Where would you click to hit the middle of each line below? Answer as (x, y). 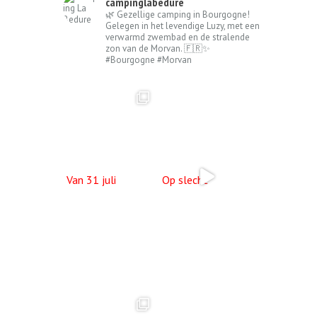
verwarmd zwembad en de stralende (178, 37)
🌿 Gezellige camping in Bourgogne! (178, 14)
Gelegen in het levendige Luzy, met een (183, 25)
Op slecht (185, 179)
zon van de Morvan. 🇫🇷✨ (158, 48)
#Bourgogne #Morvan (149, 59)
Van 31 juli (91, 179)
